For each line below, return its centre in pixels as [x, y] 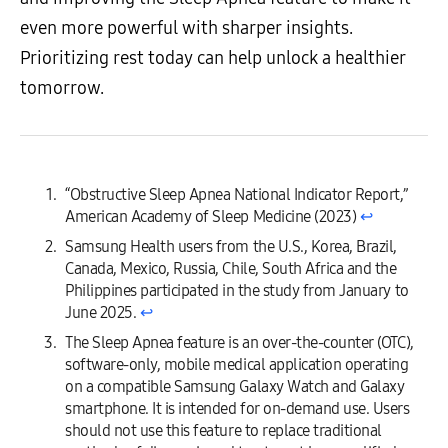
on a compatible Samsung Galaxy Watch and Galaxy [235, 386]
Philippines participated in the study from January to [237, 290]
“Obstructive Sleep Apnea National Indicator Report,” [236, 194]
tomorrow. [62, 87]
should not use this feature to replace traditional [223, 430]
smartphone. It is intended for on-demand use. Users [237, 408]
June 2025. [102, 312]
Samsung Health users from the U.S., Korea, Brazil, [231, 246]
